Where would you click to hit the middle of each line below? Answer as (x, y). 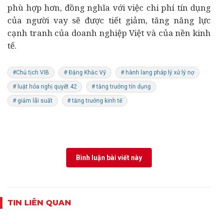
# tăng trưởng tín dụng (121, 87)
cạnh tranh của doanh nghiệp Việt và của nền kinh (109, 33)
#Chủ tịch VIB (31, 73)
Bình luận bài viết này (109, 158)
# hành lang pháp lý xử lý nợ (157, 73)
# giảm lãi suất (33, 101)
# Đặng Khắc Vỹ (85, 73)
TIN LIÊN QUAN (39, 203)
